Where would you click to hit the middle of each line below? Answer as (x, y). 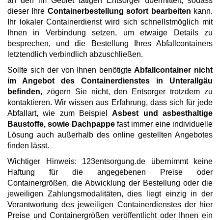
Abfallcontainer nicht (174, 70)
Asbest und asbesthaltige (163, 113)
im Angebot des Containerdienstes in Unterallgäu (110, 81)
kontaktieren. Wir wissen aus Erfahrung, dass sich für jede (110, 102)
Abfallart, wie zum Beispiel (60, 113)
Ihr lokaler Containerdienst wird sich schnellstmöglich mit (110, 22)
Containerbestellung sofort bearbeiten (119, 11)
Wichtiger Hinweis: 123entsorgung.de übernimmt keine (110, 161)
